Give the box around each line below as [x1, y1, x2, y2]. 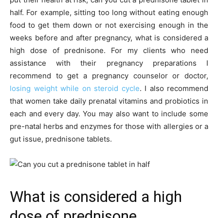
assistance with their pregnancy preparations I [10, 58, 208, 68]
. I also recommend [139, 83, 208, 93]
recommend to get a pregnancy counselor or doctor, [10, 71, 208, 80]
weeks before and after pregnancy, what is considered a [10, 33, 208, 42]
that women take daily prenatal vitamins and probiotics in [10, 96, 208, 106]
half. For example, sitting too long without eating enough [10, 7, 208, 17]
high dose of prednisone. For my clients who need [10, 45, 208, 55]
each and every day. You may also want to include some [10, 109, 208, 118]
